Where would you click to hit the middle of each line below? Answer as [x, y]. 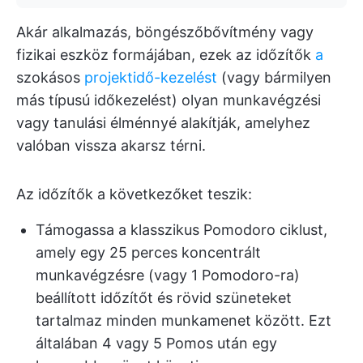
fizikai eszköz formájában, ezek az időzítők [166, 55]
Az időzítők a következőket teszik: [134, 194]
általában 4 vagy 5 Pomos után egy [156, 343]
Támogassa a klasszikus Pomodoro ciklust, [181, 230]
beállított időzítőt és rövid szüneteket [164, 298]
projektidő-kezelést [151, 77]
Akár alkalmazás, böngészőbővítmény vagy [165, 32]
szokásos [50, 77]
